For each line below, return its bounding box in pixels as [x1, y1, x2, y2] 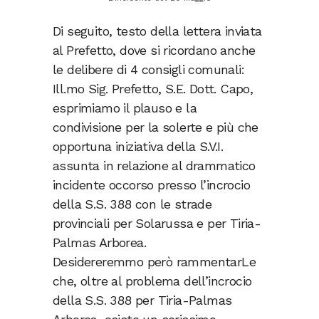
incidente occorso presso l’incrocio [53, 177, 250, 193]
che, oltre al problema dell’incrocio [53, 273, 252, 289]
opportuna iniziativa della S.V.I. [53, 139, 224, 155]
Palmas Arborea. [53, 235, 147, 251]
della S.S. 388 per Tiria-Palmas [53, 293, 232, 308]
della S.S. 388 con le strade [53, 197, 212, 212]
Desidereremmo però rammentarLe [53, 254, 256, 270]
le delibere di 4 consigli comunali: [53, 62, 244, 78]
